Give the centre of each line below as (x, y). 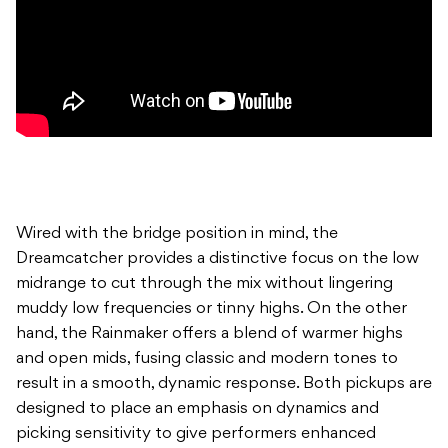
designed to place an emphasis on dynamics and (197, 409)
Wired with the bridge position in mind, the (177, 234)
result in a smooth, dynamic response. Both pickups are (224, 384)
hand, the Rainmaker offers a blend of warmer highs (209, 334)
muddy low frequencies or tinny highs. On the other (211, 309)
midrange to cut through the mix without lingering (204, 284)
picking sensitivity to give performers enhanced (196, 434)
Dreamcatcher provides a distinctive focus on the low (217, 259)
